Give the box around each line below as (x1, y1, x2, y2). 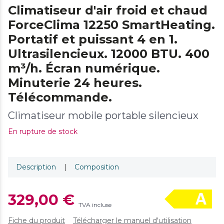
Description (16, 162, 56, 171)
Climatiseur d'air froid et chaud (8, 2, 207, 17)
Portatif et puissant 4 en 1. (8, 31, 177, 46)
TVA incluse (78, 200, 111, 208)
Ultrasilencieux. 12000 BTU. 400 (8, 46, 209, 61)
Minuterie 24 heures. (8, 75, 142, 90)
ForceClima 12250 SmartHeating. (8, 17, 215, 32)
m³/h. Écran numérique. (8, 60, 160, 75)
